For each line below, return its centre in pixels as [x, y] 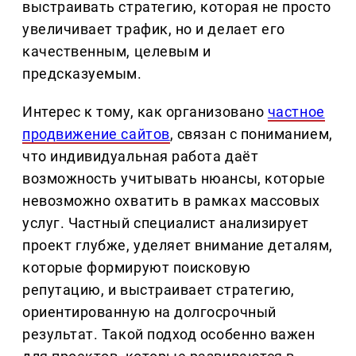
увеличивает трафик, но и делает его [154, 29]
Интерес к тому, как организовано [145, 112]
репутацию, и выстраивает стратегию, [159, 290]
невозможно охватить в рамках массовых [171, 201]
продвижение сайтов [96, 134]
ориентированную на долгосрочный [149, 312]
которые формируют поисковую [137, 268]
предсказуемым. [82, 74]
